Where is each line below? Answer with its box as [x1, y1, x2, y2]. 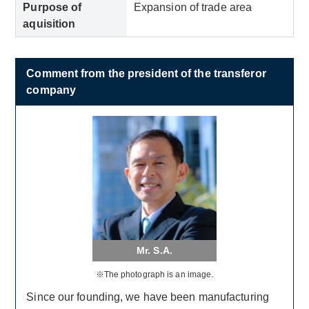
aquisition [23, 18, 76, 30]
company [26, 84, 77, 96]
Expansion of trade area [133, 1, 252, 13]
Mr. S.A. [137, 245, 172, 256]
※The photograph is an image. [95, 270, 214, 279]
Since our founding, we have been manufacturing [26, 291, 269, 303]
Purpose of [23, 1, 82, 13]
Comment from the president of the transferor [26, 68, 266, 79]
